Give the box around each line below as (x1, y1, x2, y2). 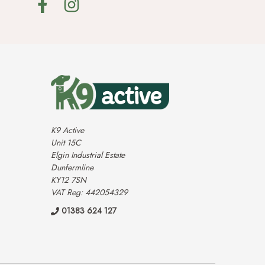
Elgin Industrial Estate (50, 148, 125, 161)
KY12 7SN (50, 173, 86, 186)
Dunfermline (50, 161, 93, 173)
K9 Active (50, 124, 84, 136)
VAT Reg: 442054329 (50, 186, 128, 198)
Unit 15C (50, 136, 81, 148)
